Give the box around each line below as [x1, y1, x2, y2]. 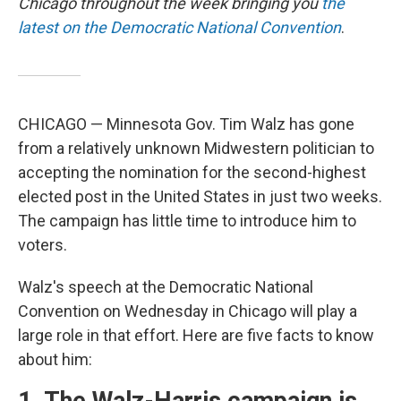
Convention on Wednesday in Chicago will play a [18, 302, 357, 320]
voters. [18, 235, 67, 254]
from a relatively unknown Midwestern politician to [18, 139, 374, 158]
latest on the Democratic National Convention [18, 18, 341, 37]
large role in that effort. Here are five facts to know [18, 326, 374, 345]
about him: [18, 350, 92, 369]
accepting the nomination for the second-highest [18, 163, 366, 182]
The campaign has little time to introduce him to [18, 211, 356, 230]
